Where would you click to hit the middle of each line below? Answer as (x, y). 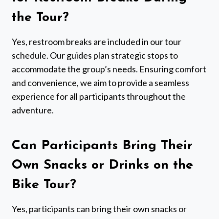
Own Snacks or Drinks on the (102, 166)
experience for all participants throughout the (99, 96)
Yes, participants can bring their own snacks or (99, 208)
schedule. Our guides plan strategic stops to (95, 55)
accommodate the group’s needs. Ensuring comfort (109, 69)
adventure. (33, 110)
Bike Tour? (44, 185)
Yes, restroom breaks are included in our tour (97, 41)
